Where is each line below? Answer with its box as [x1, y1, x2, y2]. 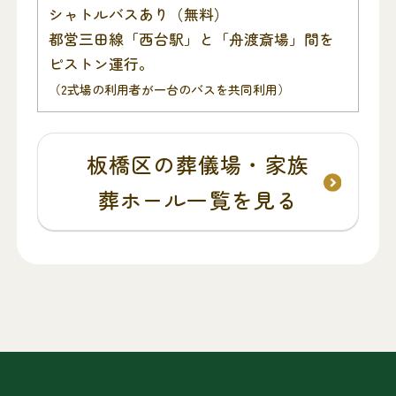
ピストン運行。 [48, 52, 154, 74]
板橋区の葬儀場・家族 [87, 148, 309, 179]
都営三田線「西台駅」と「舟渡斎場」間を [48, 27, 334, 49]
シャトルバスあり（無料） [48, 3, 229, 25]
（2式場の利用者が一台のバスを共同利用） [48, 80, 290, 98]
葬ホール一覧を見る [97, 183, 299, 215]
